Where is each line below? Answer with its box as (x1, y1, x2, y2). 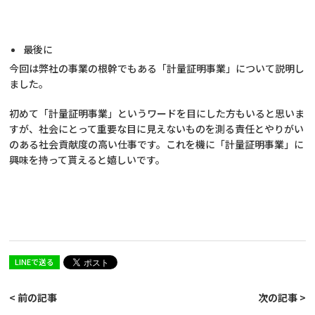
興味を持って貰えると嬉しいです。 (9, 152, 166, 167)
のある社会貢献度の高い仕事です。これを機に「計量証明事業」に (9, 136, 304, 151)
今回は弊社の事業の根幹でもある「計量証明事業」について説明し (9, 60, 305, 75)
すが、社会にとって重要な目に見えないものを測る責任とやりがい (9, 121, 304, 136)
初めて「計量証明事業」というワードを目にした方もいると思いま (9, 105, 305, 120)
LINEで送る (15, 255, 55, 267)
